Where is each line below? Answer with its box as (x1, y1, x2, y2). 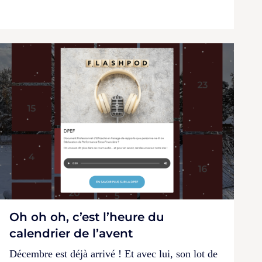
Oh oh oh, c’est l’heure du (9, 210, 164, 225)
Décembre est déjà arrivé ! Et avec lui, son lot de (9, 248, 218, 260)
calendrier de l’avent (9, 226, 133, 241)
